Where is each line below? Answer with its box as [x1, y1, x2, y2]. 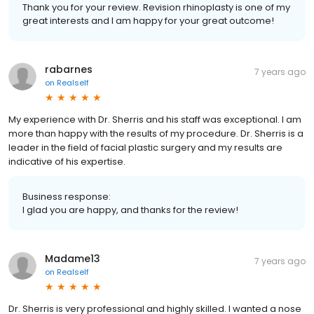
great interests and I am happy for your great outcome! [22, 14, 274, 28]
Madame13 [45, 252, 100, 266]
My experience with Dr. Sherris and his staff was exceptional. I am [8, 113, 301, 127]
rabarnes [45, 62, 93, 77]
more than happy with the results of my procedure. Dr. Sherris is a [8, 127, 303, 141]
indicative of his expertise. [8, 155, 125, 169]
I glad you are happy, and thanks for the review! [22, 203, 238, 217]
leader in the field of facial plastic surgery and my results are [8, 141, 282, 155]
